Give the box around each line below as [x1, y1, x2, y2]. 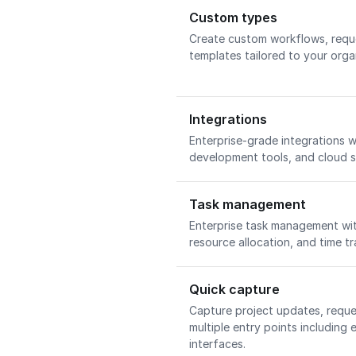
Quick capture [189, 281, 280, 297]
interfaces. [189, 337, 249, 350]
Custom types [189, 10, 277, 25]
